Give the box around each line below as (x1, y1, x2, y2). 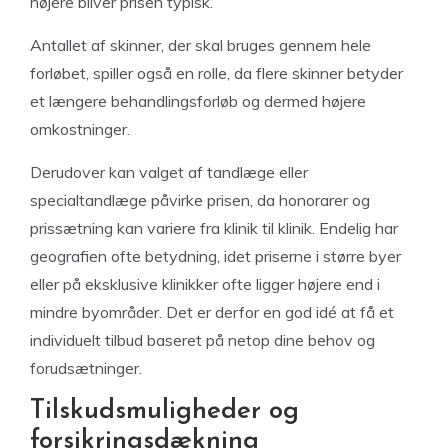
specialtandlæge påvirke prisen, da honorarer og (30, 190, 370, 210)
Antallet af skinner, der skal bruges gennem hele (30, 35, 371, 55)
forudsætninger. (30, 358, 142, 378)
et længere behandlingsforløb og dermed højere (30, 91, 366, 111)
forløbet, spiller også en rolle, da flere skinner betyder (30, 63, 403, 83)
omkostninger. (30, 119, 130, 139)
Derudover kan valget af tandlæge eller (30, 162, 308, 182)
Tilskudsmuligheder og (30, 398, 299, 425)
